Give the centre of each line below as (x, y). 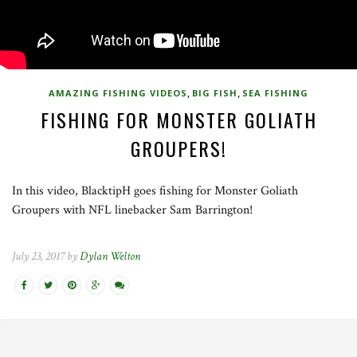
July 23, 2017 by (46, 256)
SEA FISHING (275, 93)
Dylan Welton (110, 256)
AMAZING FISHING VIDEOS (118, 93)
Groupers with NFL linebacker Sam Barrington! (132, 210)
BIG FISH (215, 93)
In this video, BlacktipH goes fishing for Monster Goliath (155, 191)
